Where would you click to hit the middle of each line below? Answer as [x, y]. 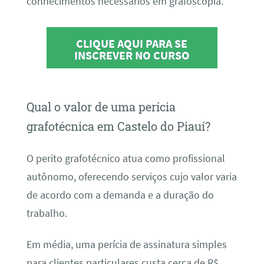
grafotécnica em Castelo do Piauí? [118, 126]
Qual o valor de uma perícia [101, 107]
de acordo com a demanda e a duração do [120, 195]
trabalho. [47, 213]
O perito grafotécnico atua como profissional [126, 158]
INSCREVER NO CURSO [132, 55]
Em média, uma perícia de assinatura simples [126, 245]
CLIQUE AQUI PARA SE [132, 43]
